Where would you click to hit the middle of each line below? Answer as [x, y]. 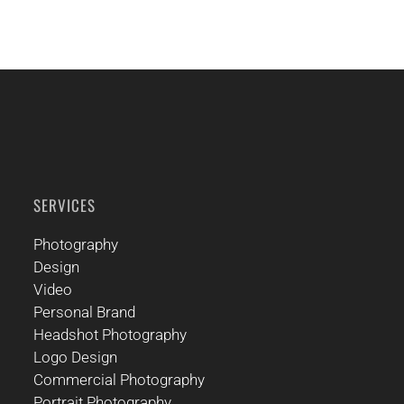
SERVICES [64, 206]
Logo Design [75, 358]
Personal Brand [84, 312]
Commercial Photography [119, 380]
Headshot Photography [110, 335]
